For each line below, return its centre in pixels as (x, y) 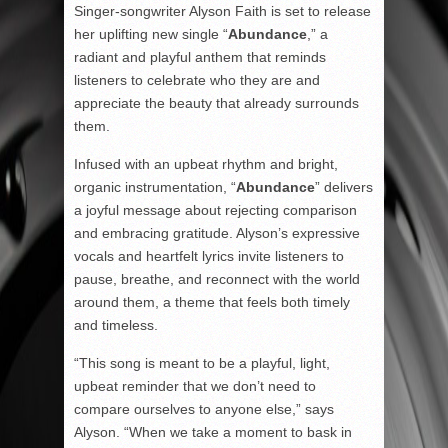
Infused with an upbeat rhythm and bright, (206, 164)
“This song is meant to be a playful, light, (202, 363)
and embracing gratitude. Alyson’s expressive (217, 233)
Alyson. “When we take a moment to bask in (213, 432)
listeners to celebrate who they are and (197, 80)
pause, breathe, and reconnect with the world (217, 279)
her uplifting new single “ (151, 34)
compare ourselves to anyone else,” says (204, 409)
